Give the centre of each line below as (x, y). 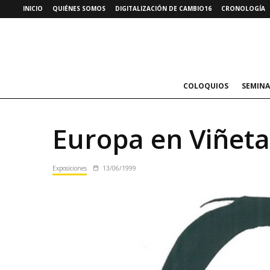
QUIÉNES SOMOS (79, 8)
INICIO (33, 8)
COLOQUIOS (206, 86)
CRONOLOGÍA (243, 8)
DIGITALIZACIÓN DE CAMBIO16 (163, 8)
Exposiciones (70, 168)
